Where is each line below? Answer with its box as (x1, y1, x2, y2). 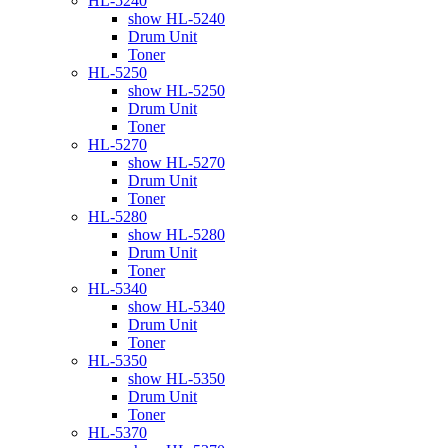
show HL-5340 (128, 297, 225, 315)
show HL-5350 (128, 369, 225, 387)
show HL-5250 (128, 81, 225, 99)
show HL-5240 (128, 9, 225, 27)
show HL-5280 (128, 225, 225, 243)
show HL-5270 (128, 153, 225, 171)
